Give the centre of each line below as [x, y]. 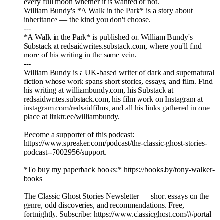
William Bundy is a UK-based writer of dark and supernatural [119, 73]
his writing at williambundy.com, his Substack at [98, 90]
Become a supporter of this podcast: [79, 135]
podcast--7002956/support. [65, 152]
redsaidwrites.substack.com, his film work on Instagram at [113, 99]
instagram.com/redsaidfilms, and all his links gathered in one [117, 108]
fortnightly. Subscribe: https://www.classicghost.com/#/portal [117, 214]
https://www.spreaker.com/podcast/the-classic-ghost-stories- [115, 143]
